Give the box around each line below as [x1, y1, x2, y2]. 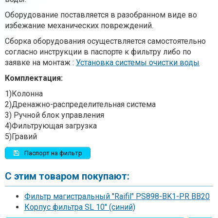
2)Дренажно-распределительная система [5, 99, 156, 109]
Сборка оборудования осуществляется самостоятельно [5, 36, 206, 46]
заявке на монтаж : [5, 57, 76, 67]
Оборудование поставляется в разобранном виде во [5, 10, 197, 19]
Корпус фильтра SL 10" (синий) [24, 202, 135, 212]
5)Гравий [5, 131, 37, 141]
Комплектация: [5, 73, 63, 83]
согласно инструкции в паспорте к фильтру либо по [5, 47, 191, 56]
